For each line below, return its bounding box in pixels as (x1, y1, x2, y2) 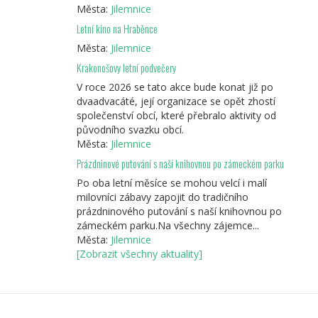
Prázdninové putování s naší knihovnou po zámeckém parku (76, 156, 284, 172)
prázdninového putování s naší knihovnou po (76, 204, 282, 219)
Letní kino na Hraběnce (76, 21, 158, 37)
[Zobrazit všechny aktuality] (76, 247, 202, 261)
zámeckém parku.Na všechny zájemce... (76, 219, 259, 233)
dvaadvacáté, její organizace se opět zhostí (76, 94, 275, 109)
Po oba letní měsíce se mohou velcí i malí (76, 176, 267, 190)
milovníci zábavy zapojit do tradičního (76, 190, 248, 204)
